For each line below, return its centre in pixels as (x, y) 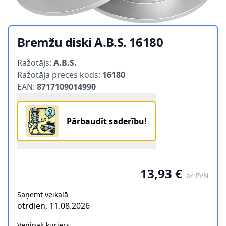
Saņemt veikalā (43, 194)
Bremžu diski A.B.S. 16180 (90, 42)
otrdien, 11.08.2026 (53, 206)
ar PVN (197, 175)
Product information (56, 56)
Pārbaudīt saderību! (107, 121)
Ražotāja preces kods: (60, 74)
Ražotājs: (35, 62)
